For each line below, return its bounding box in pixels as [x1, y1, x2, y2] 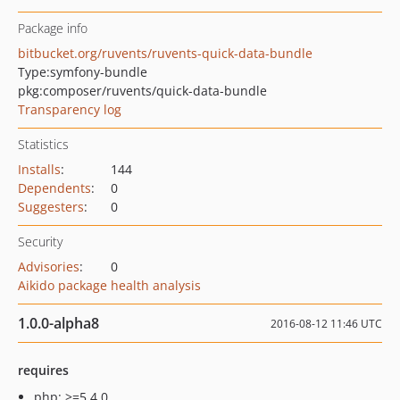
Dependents [18, 179, 91, 196]
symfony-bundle [50, 63, 147, 80]
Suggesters [18, 198, 84, 215]
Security [18, 233, 62, 250]
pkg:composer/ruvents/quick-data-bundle [18, 82, 267, 99]
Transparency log [18, 101, 121, 118]
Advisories [18, 258, 79, 275]
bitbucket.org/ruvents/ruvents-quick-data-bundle [18, 45, 312, 62]
